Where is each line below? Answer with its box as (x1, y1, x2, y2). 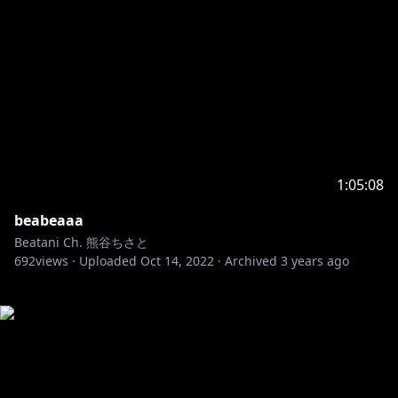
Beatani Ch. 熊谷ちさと (14, 234, 148, 251)
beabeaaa (14, 211, 84, 230)
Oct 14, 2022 (140, 252, 214, 269)
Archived (225, 252, 277, 269)
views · (36, 252, 76, 269)
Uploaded (79, 252, 137, 269)
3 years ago (281, 252, 349, 269)
